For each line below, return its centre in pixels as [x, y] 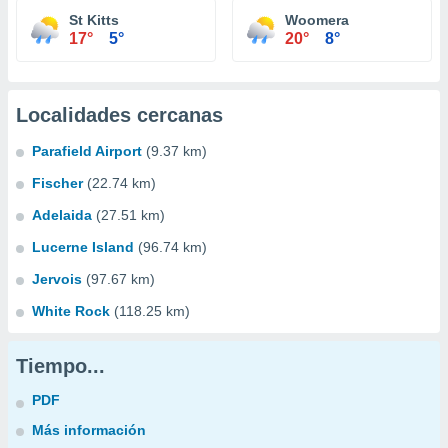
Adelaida [62, 215]
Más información [89, 430]
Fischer [57, 183]
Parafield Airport [87, 151]
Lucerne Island [83, 247]
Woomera [317, 20]
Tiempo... [60, 366]
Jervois [57, 279]
